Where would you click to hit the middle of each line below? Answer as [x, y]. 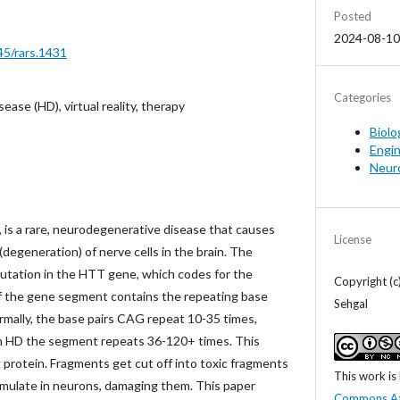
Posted [353, 16]
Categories [362, 97]
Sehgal [351, 303]
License [353, 239]
